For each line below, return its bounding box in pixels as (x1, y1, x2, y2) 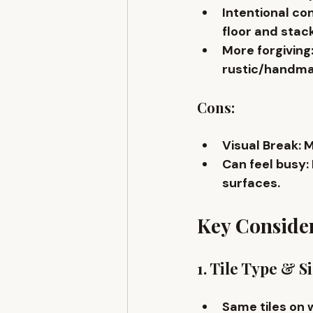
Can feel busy (222, 156, 306, 173)
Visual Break (222, 137, 298, 154)
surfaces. (222, 175, 280, 192)
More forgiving (222, 42, 311, 59)
